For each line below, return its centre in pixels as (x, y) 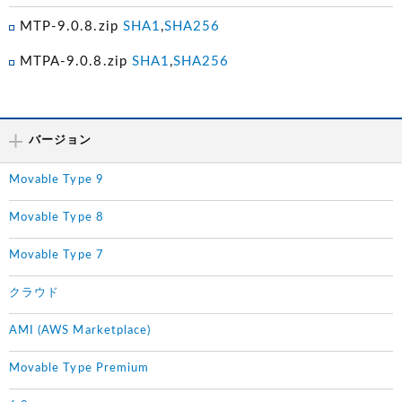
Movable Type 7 (57, 256)
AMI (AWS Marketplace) (80, 331)
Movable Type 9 (57, 180)
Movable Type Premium (79, 369)
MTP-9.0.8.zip (71, 27)
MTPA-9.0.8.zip (76, 62)
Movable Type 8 (57, 218)
